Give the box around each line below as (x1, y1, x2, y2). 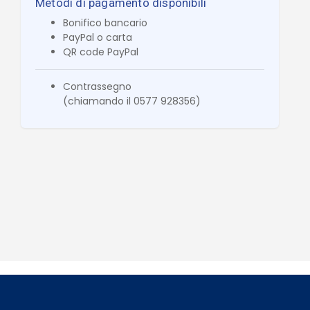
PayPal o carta (63, 30, 132, 44)
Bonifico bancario (63, 15, 147, 30)
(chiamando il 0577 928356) (63, 93, 201, 108)
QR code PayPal (63, 44, 138, 59)
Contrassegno (63, 79, 131, 93)
